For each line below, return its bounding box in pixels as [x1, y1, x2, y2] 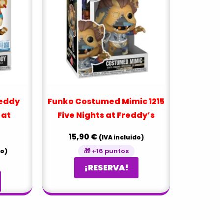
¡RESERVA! [83, 162, 129, 174]
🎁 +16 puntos [83, 146, 129, 156]
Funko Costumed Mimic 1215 [48, 96, 165, 108]
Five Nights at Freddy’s [57, 110, 155, 121]
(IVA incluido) [98, 133, 144, 142]
